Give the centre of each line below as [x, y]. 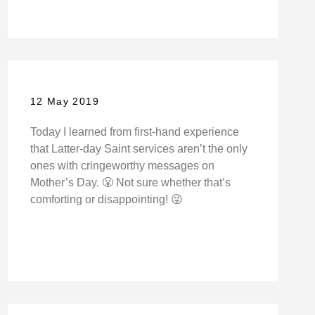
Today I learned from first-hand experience [134, 132]
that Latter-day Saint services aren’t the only [139, 149]
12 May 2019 [65, 102]
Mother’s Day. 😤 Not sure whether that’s [130, 183]
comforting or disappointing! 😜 [106, 200]
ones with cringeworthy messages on [122, 166]
